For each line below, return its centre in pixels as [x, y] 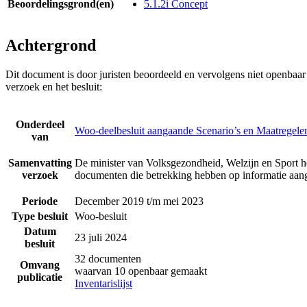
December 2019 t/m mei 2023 [139, 201]
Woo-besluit [101, 217]
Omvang [40, 265]
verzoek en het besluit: [54, 87]
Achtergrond [51, 46]
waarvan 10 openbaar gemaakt [141, 271]
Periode [40, 201]
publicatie [40, 278]
